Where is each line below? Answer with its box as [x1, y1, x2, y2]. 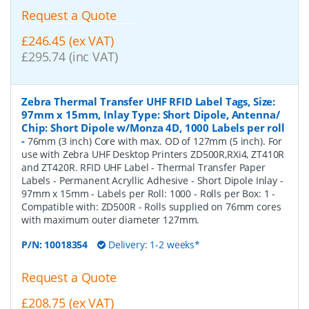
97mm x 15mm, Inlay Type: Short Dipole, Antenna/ [21, 108, 280, 122]
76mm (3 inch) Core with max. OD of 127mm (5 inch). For [27, 134, 283, 148]
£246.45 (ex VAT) [21, 32, 114, 50]
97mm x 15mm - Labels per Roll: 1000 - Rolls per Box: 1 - [21, 187, 276, 201]
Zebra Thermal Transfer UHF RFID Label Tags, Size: [21, 94, 276, 109]
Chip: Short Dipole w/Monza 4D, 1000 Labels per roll [21, 121, 285, 135]
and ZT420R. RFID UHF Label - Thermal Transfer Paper [21, 161, 266, 175]
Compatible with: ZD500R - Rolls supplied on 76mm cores [21, 200, 281, 214]
